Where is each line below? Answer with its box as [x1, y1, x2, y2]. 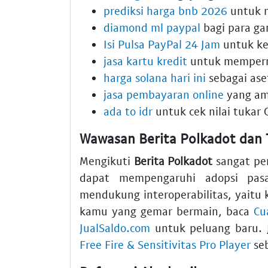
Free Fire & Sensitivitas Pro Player [80, 237, 251, 252]
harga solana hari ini [103, 70, 206, 84]
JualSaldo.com [80, 221, 150, 235]
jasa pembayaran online [103, 87, 224, 101]
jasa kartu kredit [103, 53, 187, 68]
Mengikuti [80, 154, 134, 168]
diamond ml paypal [103, 20, 200, 34]
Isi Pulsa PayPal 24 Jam [103, 36, 220, 51]
